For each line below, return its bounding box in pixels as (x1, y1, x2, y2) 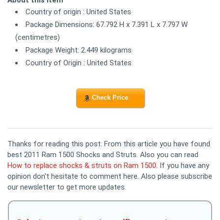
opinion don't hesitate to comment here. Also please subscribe (7, 171, 212, 181)
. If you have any (156, 161, 209, 170)
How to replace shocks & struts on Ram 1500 (7, 161, 156, 170)
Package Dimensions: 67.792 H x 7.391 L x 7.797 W (26, 20, 188, 29)
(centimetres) (15, 32, 60, 42)
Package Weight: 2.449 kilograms (26, 45, 132, 55)
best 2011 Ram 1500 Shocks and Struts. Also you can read (7, 150, 198, 159)
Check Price (92, 94, 128, 102)
